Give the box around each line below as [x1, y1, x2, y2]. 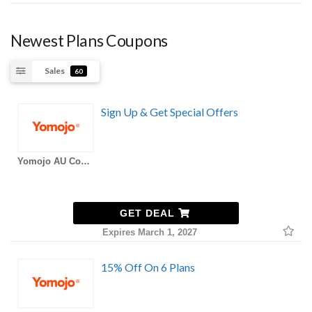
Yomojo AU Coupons [81, 156, 90, 167]
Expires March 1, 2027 [102, 227, 198, 238]
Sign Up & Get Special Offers [101, 104, 238, 118]
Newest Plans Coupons [10, 30, 168, 50]
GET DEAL [119, 208, 178, 219]
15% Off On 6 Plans [101, 260, 195, 274]
